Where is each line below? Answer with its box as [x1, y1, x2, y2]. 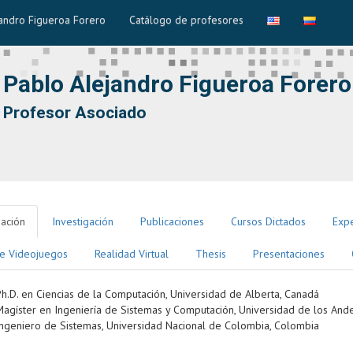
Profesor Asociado [2, 103, 147, 122]
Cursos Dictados [231, 214, 306, 229]
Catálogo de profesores [129, 13, 243, 27]
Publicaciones [140, 214, 204, 229]
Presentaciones [253, 247, 325, 261]
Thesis [195, 247, 226, 261]
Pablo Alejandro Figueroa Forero [2, 70, 351, 98]
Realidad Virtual [95, 247, 169, 261]
